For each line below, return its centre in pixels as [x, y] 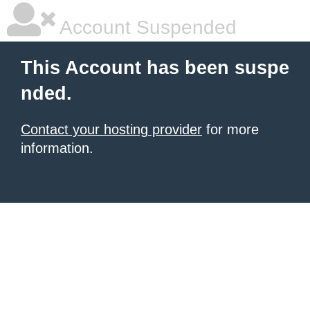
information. [57, 148]
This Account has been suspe [155, 68]
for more [230, 129]
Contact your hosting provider [111, 129]
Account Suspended [146, 27]
